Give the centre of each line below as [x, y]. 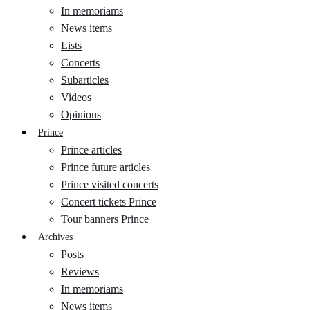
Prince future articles [106, 167]
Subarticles [85, 80]
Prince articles [91, 150]
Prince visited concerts [110, 184]
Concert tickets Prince [109, 202]
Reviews [80, 272]
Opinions [81, 115]
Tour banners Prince [105, 219]
